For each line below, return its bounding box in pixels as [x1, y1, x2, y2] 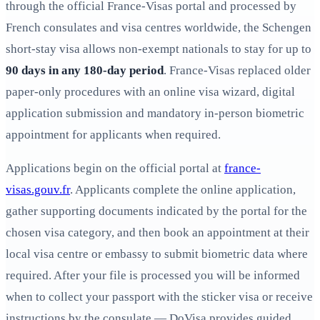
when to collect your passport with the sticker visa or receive [6, 290, 313, 304]
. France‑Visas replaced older [164, 64, 311, 78]
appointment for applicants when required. [6, 128, 221, 142]
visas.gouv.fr [6, 183, 70, 197]
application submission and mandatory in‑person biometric [6, 106, 304, 121]
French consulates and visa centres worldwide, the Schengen [6, 21, 311, 35]
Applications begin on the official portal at [6, 161, 224, 176]
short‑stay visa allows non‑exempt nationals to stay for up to [6, 42, 311, 56]
